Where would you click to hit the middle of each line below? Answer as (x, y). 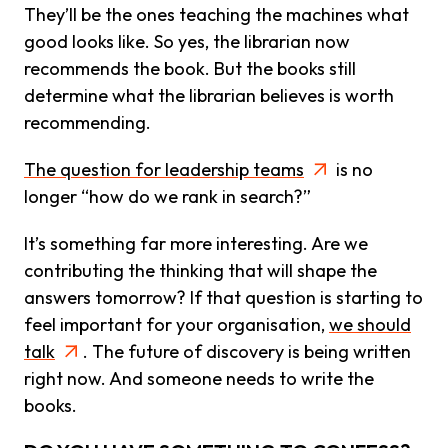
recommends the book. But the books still (190, 68)
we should (370, 324)
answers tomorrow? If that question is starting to (223, 297)
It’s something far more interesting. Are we (196, 243)
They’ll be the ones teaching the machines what (216, 14)
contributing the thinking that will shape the (200, 270)
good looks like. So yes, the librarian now (187, 41)
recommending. (87, 122)
